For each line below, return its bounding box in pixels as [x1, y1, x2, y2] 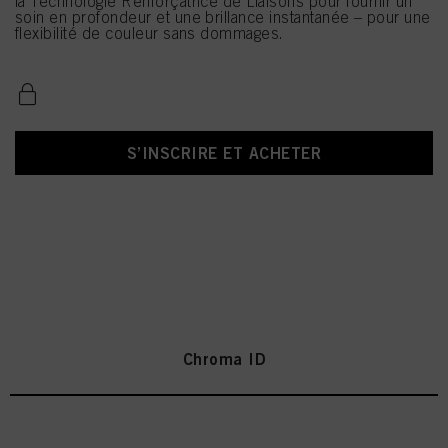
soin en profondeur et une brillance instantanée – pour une [15, 8, 431, 26]
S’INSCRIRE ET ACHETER [126, 143, 322, 163]
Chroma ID [182, 349, 266, 369]
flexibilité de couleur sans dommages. [15, 24, 284, 42]
